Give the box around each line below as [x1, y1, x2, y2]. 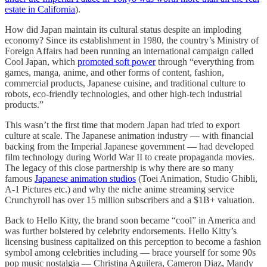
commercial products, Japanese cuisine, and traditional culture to [5, 78, 246, 89]
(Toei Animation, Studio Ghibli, [136, 173, 257, 184]
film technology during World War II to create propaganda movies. [5, 152, 254, 163]
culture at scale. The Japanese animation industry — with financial [5, 131, 253, 141]
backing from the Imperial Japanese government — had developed [5, 141, 254, 152]
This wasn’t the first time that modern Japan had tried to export [5, 120, 240, 131]
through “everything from [156, 57, 254, 67]
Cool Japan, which [5, 57, 77, 67]
